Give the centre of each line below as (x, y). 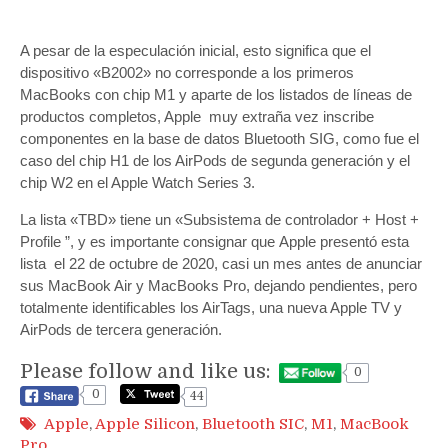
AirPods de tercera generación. (121, 329)
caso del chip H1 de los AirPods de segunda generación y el (215, 160)
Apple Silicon (145, 423)
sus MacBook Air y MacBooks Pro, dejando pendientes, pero (218, 285)
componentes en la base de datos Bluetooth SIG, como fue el (219, 138)
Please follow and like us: (145, 371)
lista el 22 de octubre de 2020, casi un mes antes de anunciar (221, 263)
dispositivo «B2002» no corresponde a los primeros (187, 72)
